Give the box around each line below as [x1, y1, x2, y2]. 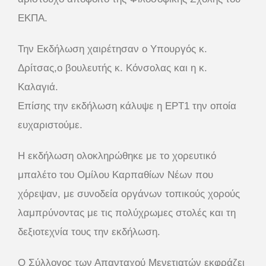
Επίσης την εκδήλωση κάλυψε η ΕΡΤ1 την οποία [18, 100, 236, 112]
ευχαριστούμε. [18, 119, 83, 131]
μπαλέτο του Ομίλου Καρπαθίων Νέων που [18, 169, 213, 180]
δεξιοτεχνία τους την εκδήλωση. [18, 226, 160, 237]
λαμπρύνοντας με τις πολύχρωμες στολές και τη [18, 207, 236, 218]
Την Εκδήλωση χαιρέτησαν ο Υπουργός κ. [18, 43, 207, 55]
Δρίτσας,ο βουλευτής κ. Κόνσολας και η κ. [18, 62, 207, 74]
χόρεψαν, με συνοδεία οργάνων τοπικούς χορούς [18, 188, 240, 199]
